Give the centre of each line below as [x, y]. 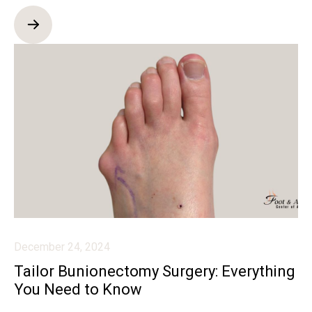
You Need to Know [78, 289]
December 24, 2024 [62, 247]
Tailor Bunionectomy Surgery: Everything [155, 271]
